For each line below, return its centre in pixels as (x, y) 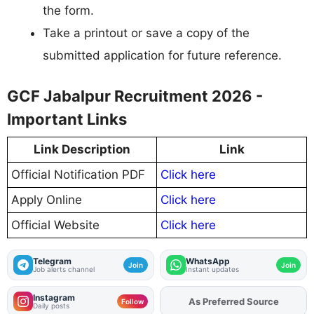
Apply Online (47, 199)
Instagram (54, 297)
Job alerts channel (64, 269)
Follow (132, 301)
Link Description (82, 149)
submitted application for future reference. (162, 56)
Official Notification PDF (78, 174)
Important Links (67, 119)
